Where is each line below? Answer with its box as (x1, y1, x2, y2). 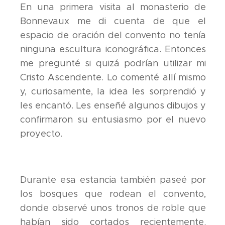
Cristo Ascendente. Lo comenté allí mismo (20, 71, 206, 83)
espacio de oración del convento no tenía (20, 29, 206, 41)
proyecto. (20, 128, 62, 139)
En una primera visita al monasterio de (20, 1, 206, 13)
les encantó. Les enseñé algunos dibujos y (20, 99, 206, 111)
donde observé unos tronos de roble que (20, 202, 206, 213)
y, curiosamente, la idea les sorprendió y (20, 85, 206, 97)
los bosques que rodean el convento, (20, 188, 206, 199)
